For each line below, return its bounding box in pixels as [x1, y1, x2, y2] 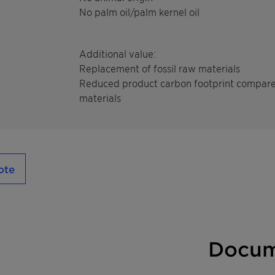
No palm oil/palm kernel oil [79, 6, 199, 18]
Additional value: [79, 47, 156, 60]
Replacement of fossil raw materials [79, 62, 240, 74]
